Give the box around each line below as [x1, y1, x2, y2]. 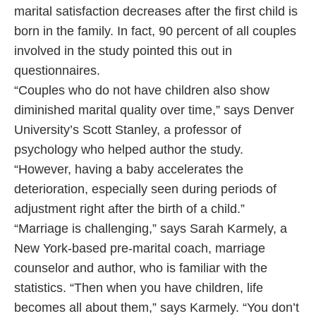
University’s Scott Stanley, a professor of [14, 123, 241, 138]
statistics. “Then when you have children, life [14, 281, 263, 296]
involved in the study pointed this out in [14, 44, 232, 59]
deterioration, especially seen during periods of [14, 182, 276, 197]
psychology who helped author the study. [14, 142, 243, 157]
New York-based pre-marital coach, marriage [14, 241, 265, 256]
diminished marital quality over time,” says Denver [14, 103, 294, 118]
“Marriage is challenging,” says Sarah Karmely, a [14, 221, 287, 236]
